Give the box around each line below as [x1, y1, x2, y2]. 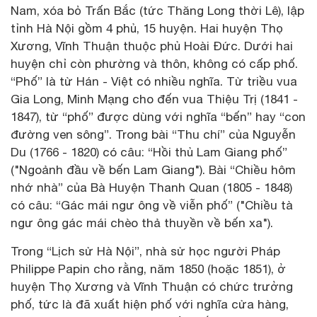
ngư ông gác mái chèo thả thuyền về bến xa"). [11, 216, 273, 231]
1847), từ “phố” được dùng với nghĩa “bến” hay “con [11, 110, 306, 125]
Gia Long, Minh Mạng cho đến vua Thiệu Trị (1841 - [11, 92, 298, 107]
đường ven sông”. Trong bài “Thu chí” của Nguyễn [11, 127, 296, 142]
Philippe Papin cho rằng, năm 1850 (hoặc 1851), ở [11, 262, 286, 277]
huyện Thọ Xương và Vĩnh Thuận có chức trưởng [11, 279, 293, 294]
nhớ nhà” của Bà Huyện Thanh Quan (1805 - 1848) [11, 180, 292, 195]
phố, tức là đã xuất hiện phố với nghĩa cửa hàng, [11, 297, 289, 312]
